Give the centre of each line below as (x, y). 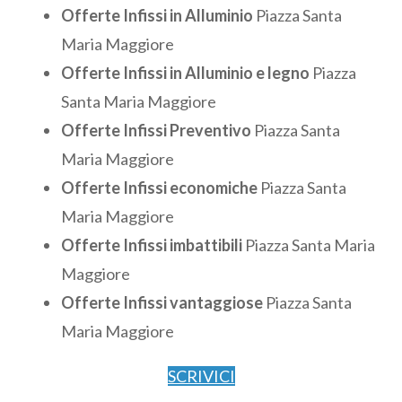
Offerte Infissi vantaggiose (162, 302)
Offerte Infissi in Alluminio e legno (185, 72)
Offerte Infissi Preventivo (156, 130)
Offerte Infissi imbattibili (152, 245)
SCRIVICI (201, 376)
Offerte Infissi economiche (159, 187)
